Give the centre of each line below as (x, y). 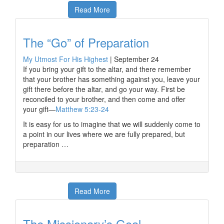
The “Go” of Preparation (86, 42)
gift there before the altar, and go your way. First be (104, 89)
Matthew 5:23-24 (83, 109)
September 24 (136, 59)
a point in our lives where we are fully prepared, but (104, 134)
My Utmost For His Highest (65, 59)
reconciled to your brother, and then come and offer (104, 99)
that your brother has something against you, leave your (111, 79)
